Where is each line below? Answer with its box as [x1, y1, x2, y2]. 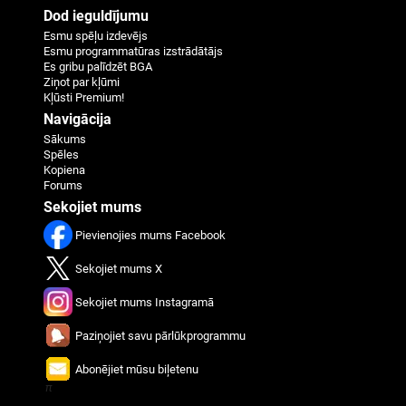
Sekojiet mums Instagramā [75, 295, 214, 309]
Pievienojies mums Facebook [75, 227, 226, 242]
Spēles [43, 147, 79, 161]
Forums [43, 178, 82, 192]
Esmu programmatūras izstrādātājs [43, 43, 223, 58]
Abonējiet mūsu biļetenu [75, 362, 198, 376]
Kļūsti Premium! [43, 90, 124, 104]
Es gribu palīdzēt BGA [43, 59, 152, 73]
